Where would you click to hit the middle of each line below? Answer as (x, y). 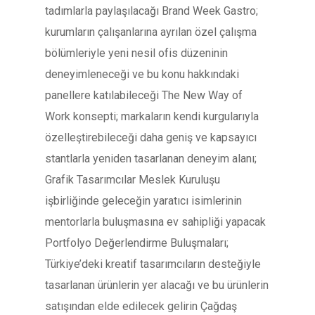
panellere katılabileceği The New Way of (144, 95)
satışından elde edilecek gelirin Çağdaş (141, 306)
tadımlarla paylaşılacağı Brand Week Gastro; (152, 11)
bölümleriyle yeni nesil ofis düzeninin (136, 53)
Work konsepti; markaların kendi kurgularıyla (152, 116)
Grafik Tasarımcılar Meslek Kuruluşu (133, 180)
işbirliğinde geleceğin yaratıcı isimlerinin (143, 201)
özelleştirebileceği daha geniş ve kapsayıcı (151, 137)
